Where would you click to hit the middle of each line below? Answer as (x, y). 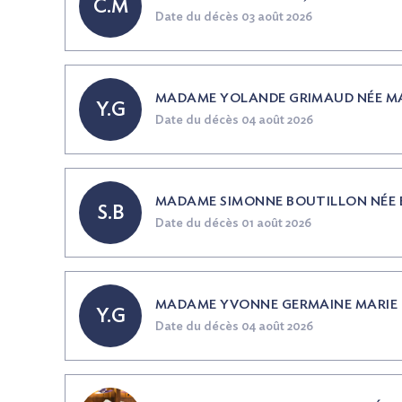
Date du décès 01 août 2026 (233, 223)
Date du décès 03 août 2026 (234, 17)
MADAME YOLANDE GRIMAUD (256, 98)
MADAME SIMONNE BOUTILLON (263, 201)
